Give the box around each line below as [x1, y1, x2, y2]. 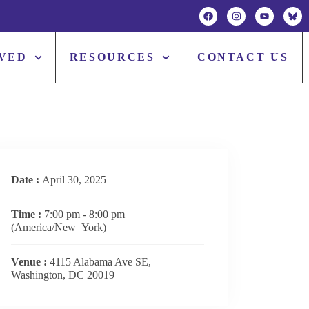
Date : [11, 173, 42, 186]
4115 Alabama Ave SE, [50, 255, 151, 268]
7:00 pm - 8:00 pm [44, 208, 125, 220]
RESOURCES [69, 51, 155, 63]
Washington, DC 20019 [11, 268, 114, 281]
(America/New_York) [11, 221, 106, 233]
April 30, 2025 [42, 173, 106, 186]
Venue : [11, 255, 50, 268]
